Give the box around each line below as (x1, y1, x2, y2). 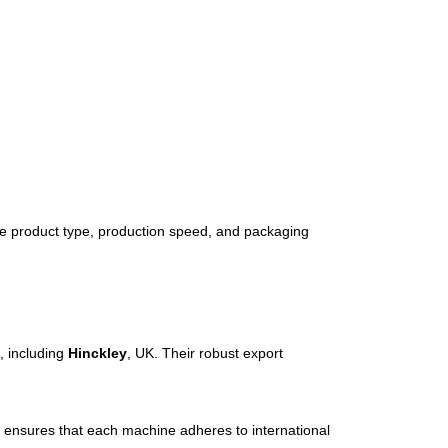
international (252, 422, 330, 439)
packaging (244, 223, 309, 240)
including (8, 344, 68, 361)
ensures (4, 422, 59, 439)
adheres (180, 422, 236, 439)
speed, (169, 223, 216, 240)
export (243, 344, 283, 361)
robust (199, 344, 243, 361)
